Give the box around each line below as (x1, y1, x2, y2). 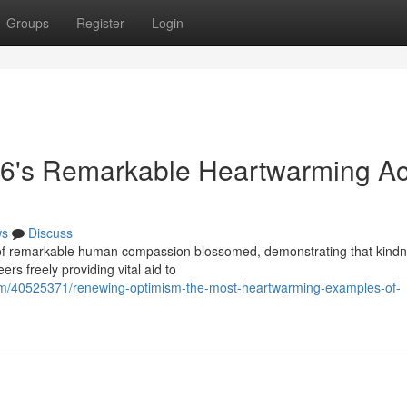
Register (76, 14, 124, 32)
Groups (6, 14, 49, 32)
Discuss (28, 223, 73, 242)
